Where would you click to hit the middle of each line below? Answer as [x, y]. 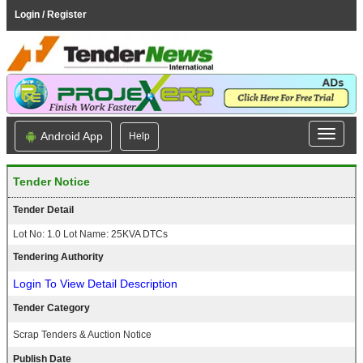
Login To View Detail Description [95, 284]
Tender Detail [43, 210]
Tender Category [51, 308]
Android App [70, 136]
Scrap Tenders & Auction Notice [82, 335]
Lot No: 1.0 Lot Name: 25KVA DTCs [90, 235]
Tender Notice [51, 182]
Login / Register [51, 15]
